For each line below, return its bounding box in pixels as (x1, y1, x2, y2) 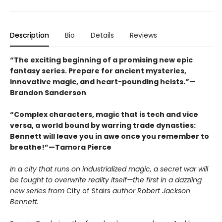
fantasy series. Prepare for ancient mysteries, (10, 65, 186, 76)
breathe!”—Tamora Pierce (10, 142, 111, 152)
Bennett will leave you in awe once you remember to (10, 131, 209, 141)
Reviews (130, 30, 157, 40)
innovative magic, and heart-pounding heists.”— (10, 76, 196, 87)
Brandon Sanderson (10, 87, 86, 98)
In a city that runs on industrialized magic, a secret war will (10, 164, 208, 174)
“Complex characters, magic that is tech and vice (10, 109, 198, 119)
